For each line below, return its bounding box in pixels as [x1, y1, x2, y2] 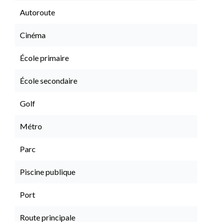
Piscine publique [20, 167, 75, 176]
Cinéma [20, 30, 46, 40]
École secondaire [20, 76, 77, 85]
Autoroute [20, 7, 55, 17]
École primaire [20, 53, 69, 62]
